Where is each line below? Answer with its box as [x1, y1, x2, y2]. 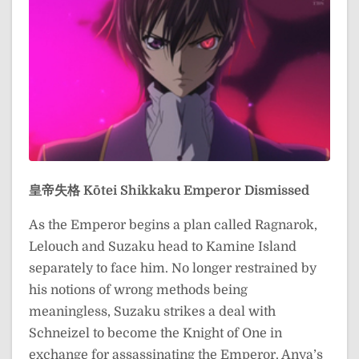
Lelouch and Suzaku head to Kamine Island [29, 240, 296, 255]
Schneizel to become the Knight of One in [29, 326, 282, 341]
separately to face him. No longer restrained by [29, 261, 317, 276]
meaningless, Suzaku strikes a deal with [29, 305, 276, 320]
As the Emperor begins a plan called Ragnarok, [29, 218, 317, 233]
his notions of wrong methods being [29, 283, 248, 298]
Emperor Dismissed [184, 184, 309, 199]
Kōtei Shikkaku [83, 184, 180, 199]
